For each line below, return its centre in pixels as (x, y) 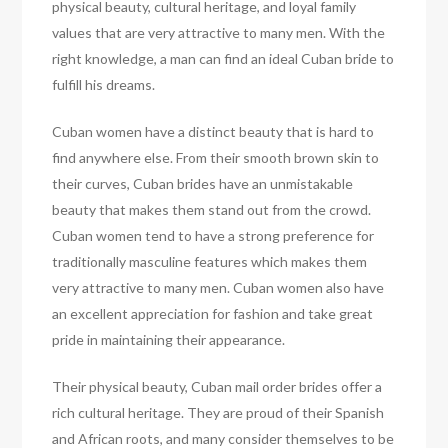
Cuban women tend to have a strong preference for (213, 235)
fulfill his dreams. (104, 84)
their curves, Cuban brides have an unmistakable (203, 183)
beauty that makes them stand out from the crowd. (212, 209)
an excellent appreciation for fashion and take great (213, 313)
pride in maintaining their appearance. (169, 339)
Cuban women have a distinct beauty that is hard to (213, 131)
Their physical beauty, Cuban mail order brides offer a (217, 386)
